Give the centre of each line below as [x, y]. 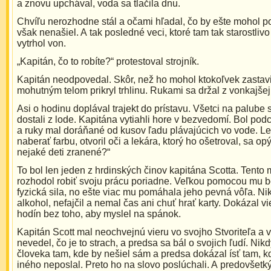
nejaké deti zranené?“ [64, 152]
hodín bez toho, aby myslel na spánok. [99, 214]
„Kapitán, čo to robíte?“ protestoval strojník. [108, 62]
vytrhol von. [41, 44]
